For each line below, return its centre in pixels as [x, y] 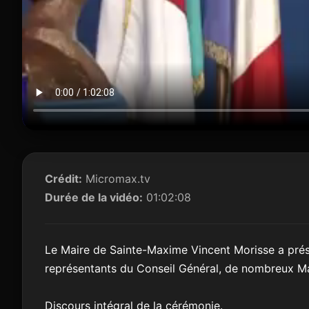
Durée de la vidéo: [94, 198]
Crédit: [63, 179]
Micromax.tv [116, 179]
